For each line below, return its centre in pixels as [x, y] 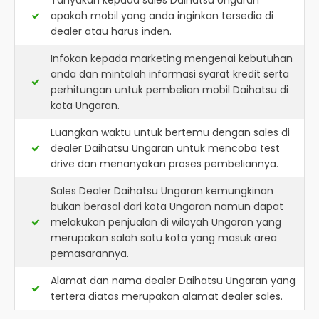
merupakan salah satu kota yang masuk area [164, 238]
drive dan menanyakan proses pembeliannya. [164, 164]
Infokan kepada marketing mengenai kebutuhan [172, 58]
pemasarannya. [90, 253]
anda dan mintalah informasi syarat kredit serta [170, 74]
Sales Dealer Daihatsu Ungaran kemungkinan [162, 191]
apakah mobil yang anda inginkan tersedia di [162, 16]
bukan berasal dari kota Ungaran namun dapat [167, 206]
